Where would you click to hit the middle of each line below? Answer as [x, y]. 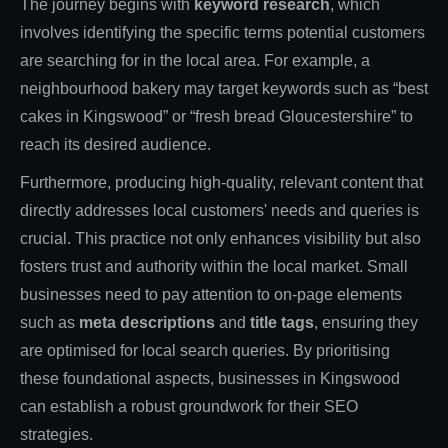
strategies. [56, 434]
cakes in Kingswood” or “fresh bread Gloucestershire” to [216, 116]
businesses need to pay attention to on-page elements [211, 294]
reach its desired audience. [115, 144]
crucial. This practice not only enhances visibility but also [220, 238]
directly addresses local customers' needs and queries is [219, 210]
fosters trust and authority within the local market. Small [214, 266]
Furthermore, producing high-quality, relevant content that [221, 182]
